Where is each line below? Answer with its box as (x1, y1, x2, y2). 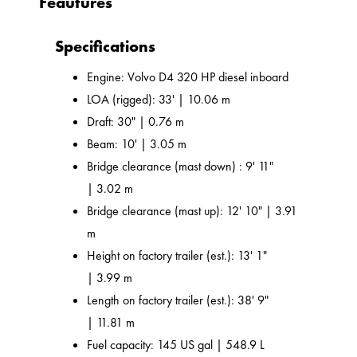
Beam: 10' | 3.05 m (87, 135, 187, 153)
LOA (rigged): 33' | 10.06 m (87, 91, 231, 108)
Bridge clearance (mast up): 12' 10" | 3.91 (87, 202, 298, 220)
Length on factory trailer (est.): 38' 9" (87, 292, 269, 309)
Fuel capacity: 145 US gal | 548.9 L (87, 336, 265, 354)
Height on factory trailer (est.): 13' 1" (87, 247, 268, 265)
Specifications (55, 36, 156, 57)
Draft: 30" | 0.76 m (87, 113, 185, 131)
